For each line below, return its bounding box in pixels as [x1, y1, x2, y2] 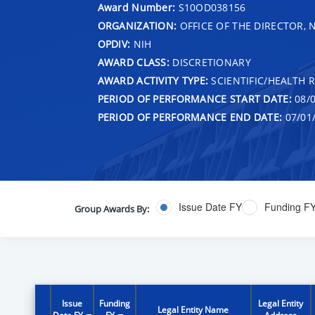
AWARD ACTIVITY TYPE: [97, 73, 209, 87]
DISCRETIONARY [169, 55, 251, 69]
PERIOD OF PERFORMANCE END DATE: [97, 110, 283, 124]
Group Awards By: [74, 202, 149, 215]
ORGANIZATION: [97, 18, 177, 32]
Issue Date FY [178, 200, 242, 214]
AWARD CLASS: [97, 55, 169, 69]
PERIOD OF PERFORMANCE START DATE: [97, 91, 292, 105]
